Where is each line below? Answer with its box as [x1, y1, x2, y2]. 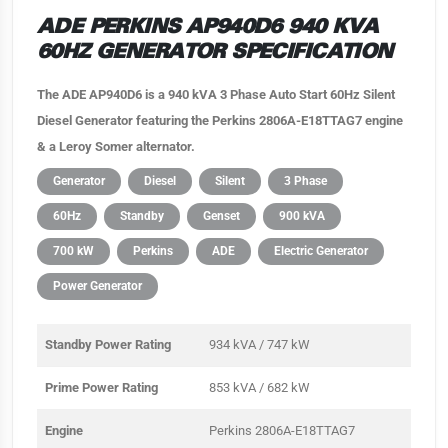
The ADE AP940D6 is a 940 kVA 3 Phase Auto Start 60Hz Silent [37, 86, 395, 102]
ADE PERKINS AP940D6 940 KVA [37, 18, 379, 37]
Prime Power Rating [45, 379, 158, 395]
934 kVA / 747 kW [209, 336, 310, 352]
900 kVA [279, 208, 325, 223]
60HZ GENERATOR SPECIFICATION [37, 43, 393, 62]
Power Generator [53, 278, 142, 293]
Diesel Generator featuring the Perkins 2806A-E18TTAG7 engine [37, 112, 403, 128]
